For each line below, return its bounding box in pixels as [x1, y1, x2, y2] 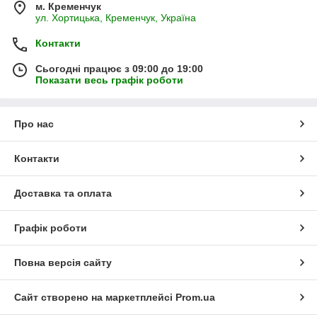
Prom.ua [175, 291, 215, 303]
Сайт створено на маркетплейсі [14, 291, 175, 303]
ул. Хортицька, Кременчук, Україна [35, 11, 196, 23]
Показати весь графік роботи [35, 74, 183, 86]
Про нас [14, 117, 54, 129]
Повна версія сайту [14, 256, 112, 268]
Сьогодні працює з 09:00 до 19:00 [35, 62, 203, 74]
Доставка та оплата [14, 187, 112, 199]
